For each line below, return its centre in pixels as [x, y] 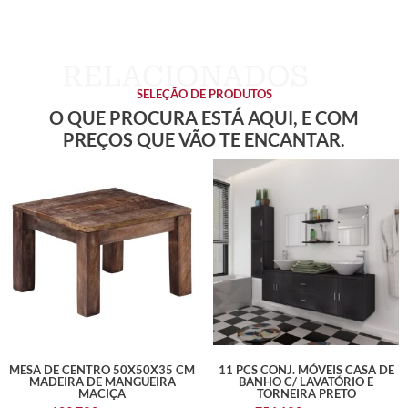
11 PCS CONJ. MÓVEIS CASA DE [306, 369]
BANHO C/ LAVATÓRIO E [306, 381]
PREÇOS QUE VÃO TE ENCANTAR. [204, 140]
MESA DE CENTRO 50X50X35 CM [102, 369]
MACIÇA [102, 393]
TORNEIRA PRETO [306, 393]
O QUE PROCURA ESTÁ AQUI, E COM [204, 118]
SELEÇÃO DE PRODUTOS [204, 94]
